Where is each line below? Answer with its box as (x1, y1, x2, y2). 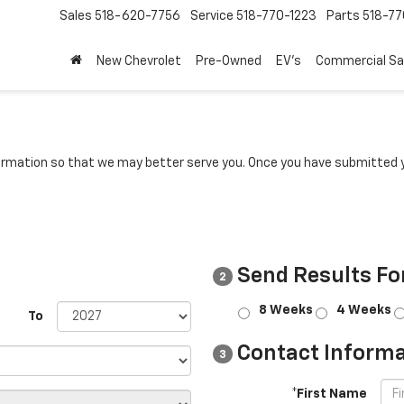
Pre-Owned (196, 55, 262, 69)
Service (190, 10, 234, 23)
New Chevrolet (96, 55, 181, 69)
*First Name (291, 388, 367, 400)
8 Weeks (259, 304, 313, 317)
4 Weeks (336, 304, 391, 317)
